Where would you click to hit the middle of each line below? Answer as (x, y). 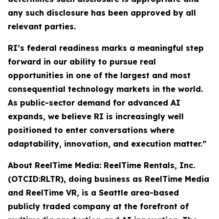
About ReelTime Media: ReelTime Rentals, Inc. (101, 165)
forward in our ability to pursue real (82, 62)
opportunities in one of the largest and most (99, 76)
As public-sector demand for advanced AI (94, 103)
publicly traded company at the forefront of (98, 207)
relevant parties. (42, 27)
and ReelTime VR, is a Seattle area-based (93, 193)
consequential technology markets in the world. (105, 89)
